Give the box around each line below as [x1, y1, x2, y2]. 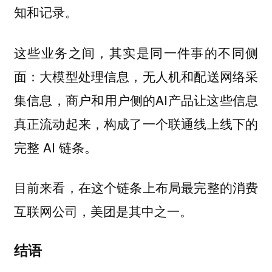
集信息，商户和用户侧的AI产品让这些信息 [13, 90, 259, 109]
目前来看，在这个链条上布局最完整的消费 [13, 178, 259, 197]
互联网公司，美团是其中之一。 [13, 202, 192, 220]
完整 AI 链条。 [13, 137, 97, 156]
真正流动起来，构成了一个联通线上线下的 [13, 114, 259, 132]
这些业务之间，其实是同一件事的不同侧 [13, 42, 259, 61]
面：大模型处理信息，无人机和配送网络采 [13, 66, 259, 85]
